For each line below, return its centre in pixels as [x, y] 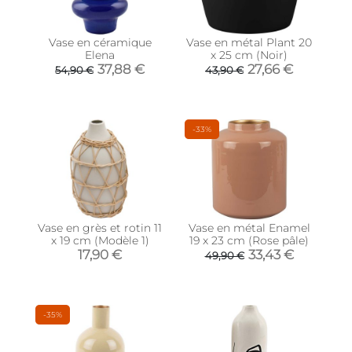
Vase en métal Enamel [249, 227]
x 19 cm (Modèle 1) [100, 240]
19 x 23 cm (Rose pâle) [249, 240]
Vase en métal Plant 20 [249, 43]
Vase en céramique [100, 43]
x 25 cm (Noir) [249, 55]
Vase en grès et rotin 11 [100, 227]
